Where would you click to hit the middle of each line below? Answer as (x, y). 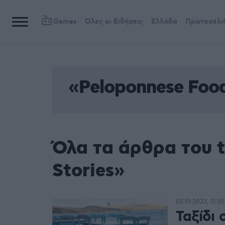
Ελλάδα (164, 22)
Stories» (89, 171)
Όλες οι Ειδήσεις (114, 22)
